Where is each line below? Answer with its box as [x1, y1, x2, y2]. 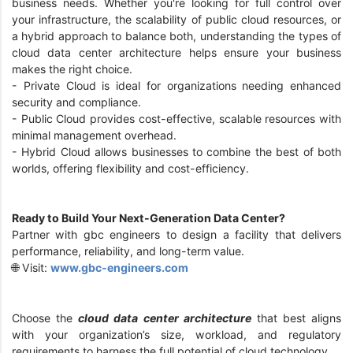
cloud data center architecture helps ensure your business [12, 46, 341, 60]
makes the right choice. [12, 62, 139, 76]
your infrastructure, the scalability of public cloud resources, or [12, 13, 341, 27]
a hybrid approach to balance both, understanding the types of [12, 29, 341, 43]
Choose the [12, 310, 79, 325]
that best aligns [251, 310, 341, 325]
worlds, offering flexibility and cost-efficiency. [12, 162, 255, 176]
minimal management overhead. [12, 128, 183, 143]
